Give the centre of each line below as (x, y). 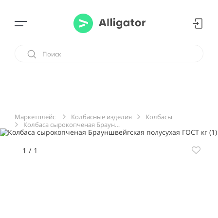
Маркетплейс (35, 117)
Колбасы (159, 117)
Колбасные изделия (101, 117)
